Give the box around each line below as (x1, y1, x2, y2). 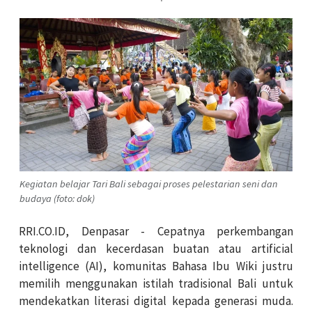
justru (256, 258, 294, 274)
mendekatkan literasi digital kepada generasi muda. (19, 292, 293, 309)
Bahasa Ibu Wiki (172, 258, 257, 274)
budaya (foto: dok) (19, 192, 95, 205)
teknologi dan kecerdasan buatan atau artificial (19, 240, 293, 256)
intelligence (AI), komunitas (19, 258, 172, 274)
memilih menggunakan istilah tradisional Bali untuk (19, 275, 293, 291)
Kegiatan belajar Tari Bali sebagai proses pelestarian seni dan (19, 177, 278, 190)
